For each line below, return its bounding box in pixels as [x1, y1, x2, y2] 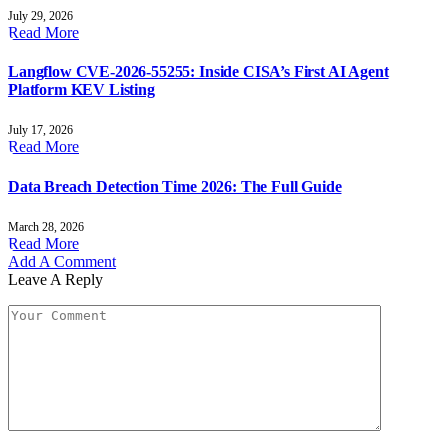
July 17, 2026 [8, 123, 73, 138]
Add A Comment [8, 253, 116, 270]
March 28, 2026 [8, 220, 84, 234]
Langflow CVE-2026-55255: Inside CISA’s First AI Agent [8, 63, 389, 81]
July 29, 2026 [8, 8, 73, 23]
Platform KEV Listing [8, 81, 155, 99]
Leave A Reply [8, 271, 103, 288]
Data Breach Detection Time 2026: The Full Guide [8, 177, 342, 195]
